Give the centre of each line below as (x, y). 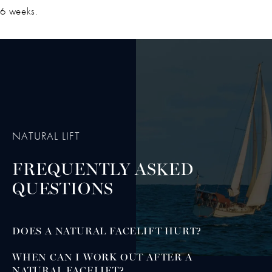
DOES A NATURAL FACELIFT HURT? (107, 232)
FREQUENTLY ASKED (103, 171)
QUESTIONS (63, 190)
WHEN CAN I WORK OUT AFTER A (102, 258)
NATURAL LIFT (46, 137)
